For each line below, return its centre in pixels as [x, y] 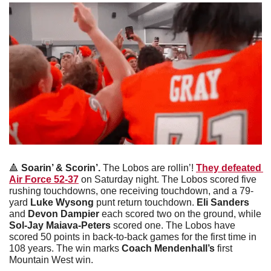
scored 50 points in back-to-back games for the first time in [133, 237]
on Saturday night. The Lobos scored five [168, 180]
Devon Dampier [64, 214]
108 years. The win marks [65, 249]
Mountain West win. [51, 260]
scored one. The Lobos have [173, 226]
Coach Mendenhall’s [168, 249]
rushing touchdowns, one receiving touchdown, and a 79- [131, 191]
